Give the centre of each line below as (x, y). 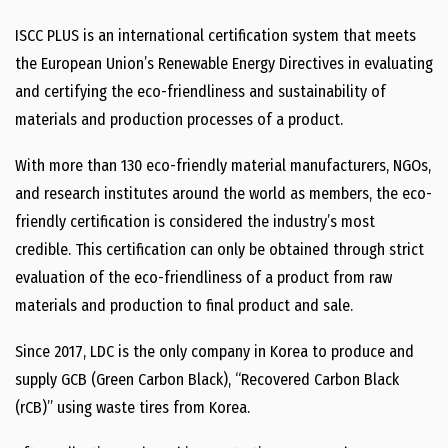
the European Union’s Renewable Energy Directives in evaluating (224, 63)
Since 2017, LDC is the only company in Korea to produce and (214, 351)
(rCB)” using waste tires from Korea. (132, 407)
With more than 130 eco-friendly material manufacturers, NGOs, (223, 165)
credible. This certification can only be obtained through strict (219, 249)
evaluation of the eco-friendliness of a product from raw (203, 277)
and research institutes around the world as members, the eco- (223, 193)
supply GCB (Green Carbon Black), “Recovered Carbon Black (207, 379)
